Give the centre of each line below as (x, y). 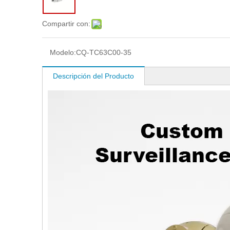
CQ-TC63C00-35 (104, 52)
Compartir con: (66, 24)
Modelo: (63, 52)
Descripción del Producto (93, 76)
